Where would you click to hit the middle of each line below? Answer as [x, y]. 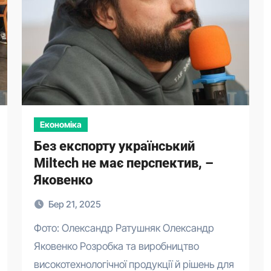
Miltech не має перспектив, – [124, 163]
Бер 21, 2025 [75, 204]
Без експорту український [114, 146]
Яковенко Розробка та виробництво [116, 246]
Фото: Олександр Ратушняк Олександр [38, 228]
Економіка [61, 124]
